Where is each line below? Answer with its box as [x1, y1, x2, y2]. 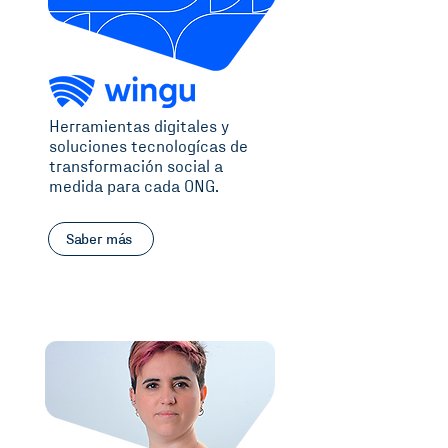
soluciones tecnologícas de [49, 139, 248, 156]
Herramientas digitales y [49, 119, 229, 136]
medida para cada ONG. [49, 179, 219, 196]
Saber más [65, 231, 133, 247]
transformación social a [49, 159, 223, 176]
